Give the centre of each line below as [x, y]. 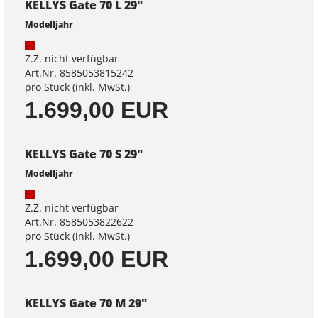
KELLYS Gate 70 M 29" [86, 303]
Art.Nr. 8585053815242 [79, 73]
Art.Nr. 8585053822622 [79, 222]
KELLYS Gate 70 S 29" [84, 154]
